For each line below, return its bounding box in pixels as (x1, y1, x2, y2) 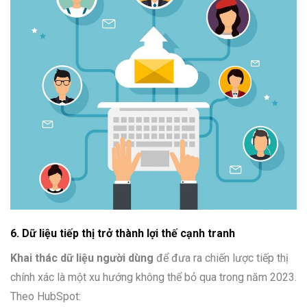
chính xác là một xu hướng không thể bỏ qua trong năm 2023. (10, 271, 297, 284)
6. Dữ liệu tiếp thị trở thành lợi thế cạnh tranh (10, 227, 235, 241)
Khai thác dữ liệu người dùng (10, 251, 153, 265)
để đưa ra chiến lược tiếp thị (153, 251, 288, 265)
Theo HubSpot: (10, 290, 81, 304)
